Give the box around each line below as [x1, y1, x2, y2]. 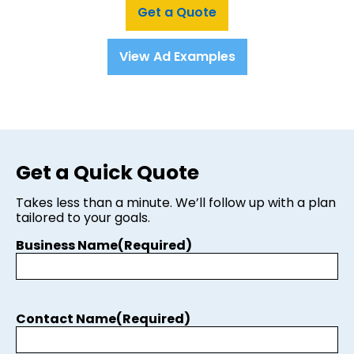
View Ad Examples [119, 47, 235, 66]
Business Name [16, 235, 118, 254]
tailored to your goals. [16, 208, 150, 227]
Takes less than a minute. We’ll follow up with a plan [16, 193, 336, 212]
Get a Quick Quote [16, 159, 199, 186]
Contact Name [16, 309, 116, 328]
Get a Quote [137, 3, 217, 21]
